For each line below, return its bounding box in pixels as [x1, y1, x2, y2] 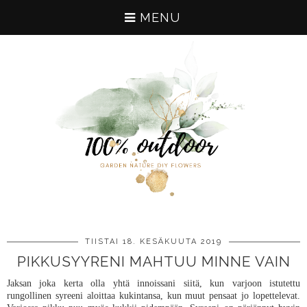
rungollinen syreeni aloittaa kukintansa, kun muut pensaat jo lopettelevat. [7, 290, 300, 301]
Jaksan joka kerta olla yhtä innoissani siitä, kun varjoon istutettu [7, 278, 300, 288]
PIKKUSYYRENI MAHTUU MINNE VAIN [16, 253, 291, 270]
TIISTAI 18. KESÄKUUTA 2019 [85, 237, 222, 246]
